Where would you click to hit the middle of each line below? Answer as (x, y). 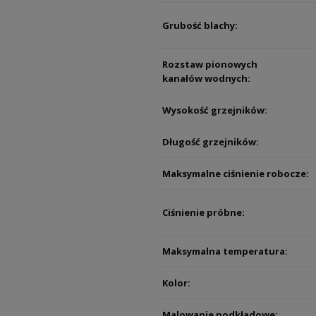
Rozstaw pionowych (210, 65)
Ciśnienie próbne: (203, 213)
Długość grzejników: (211, 142)
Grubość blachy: (200, 26)
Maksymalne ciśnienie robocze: (236, 174)
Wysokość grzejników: (215, 110)
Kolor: (176, 283)
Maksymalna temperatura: (225, 251)
